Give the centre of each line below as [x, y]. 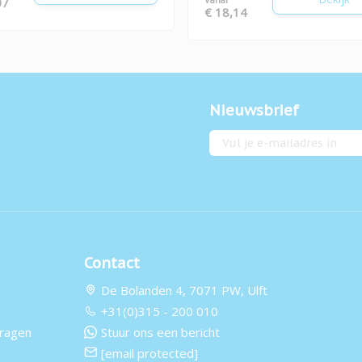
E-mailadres [242, 137]
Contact [112, 263]
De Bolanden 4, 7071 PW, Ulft [184, 290]
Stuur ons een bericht [160, 332]
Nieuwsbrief [254, 110]
